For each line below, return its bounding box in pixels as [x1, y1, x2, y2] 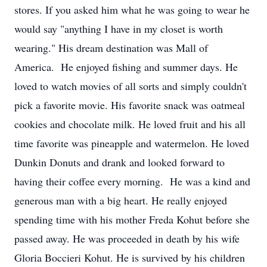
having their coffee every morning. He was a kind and [14, 174, 250, 188]
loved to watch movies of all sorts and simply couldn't [14, 79, 247, 93]
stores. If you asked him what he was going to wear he [14, 2, 250, 17]
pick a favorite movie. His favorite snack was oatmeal [14, 98, 245, 112]
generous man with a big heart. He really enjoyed [14, 193, 227, 207]
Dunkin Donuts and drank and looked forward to [14, 155, 225, 169]
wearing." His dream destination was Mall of [14, 41, 208, 55]
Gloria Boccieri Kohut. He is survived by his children [14, 250, 245, 265]
